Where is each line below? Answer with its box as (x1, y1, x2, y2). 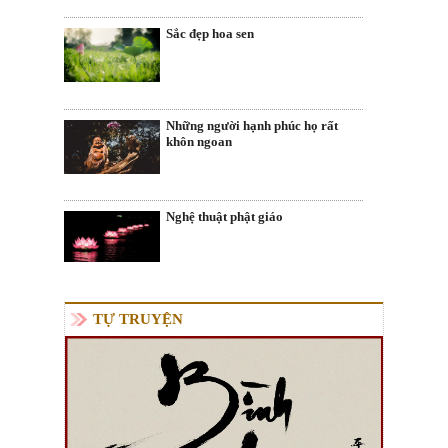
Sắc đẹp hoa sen (166, 26, 254, 42)
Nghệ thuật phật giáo (166, 209, 283, 225)
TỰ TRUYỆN (93, 310, 183, 327)
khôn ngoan (166, 133, 232, 149)
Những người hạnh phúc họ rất (166, 117, 338, 133)
